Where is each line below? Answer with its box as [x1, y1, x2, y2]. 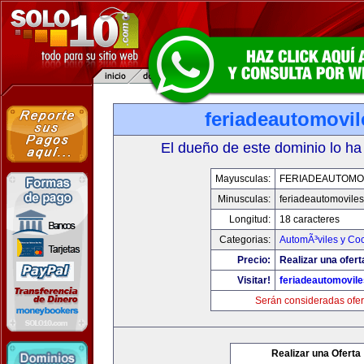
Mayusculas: [215, 173, 271, 184]
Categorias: [219, 234, 271, 245]
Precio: [237, 254, 271, 266]
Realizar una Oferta [271, 348, 361, 359]
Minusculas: [218, 193, 271, 205]
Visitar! [237, 275, 271, 286]
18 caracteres [279, 214, 340, 225]
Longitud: [229, 214, 271, 225]
